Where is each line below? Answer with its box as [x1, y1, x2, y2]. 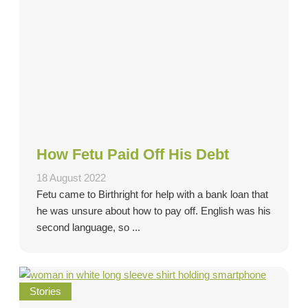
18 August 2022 [36, 173, 106, 184]
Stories [30, 286, 61, 298]
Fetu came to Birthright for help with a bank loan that [36, 189, 268, 201]
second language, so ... [36, 222, 140, 234]
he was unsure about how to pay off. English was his [36, 206, 271, 217]
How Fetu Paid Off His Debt [36, 146, 229, 164]
